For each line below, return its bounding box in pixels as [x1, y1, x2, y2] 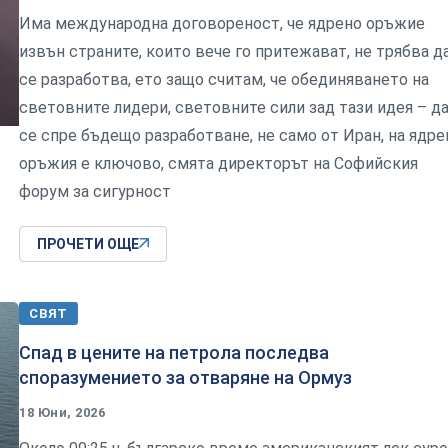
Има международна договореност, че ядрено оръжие [19, 13, 425, 33]
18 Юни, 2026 [19, 404, 106, 420]
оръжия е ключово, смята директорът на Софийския [19, 153, 418, 173]
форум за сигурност [19, 181, 171, 201]
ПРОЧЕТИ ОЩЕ [37, 235, 139, 252]
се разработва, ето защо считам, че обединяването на [19, 69, 429, 89]
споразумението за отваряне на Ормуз [19, 366, 352, 388]
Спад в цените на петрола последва [19, 341, 329, 363]
